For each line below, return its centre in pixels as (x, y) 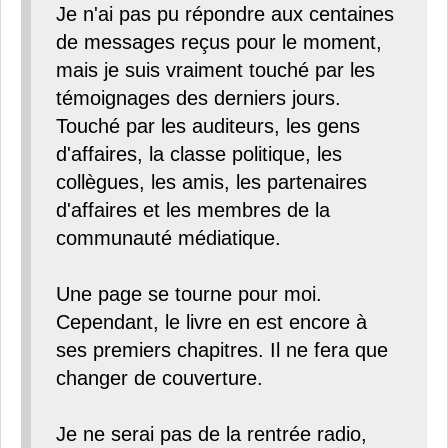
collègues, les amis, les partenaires (211, 182)
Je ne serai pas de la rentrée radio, (211, 434)
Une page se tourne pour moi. (189, 294)
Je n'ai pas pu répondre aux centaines (225, 14)
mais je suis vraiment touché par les (215, 70)
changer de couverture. (159, 378)
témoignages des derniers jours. (198, 98)
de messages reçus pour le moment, (219, 42)
